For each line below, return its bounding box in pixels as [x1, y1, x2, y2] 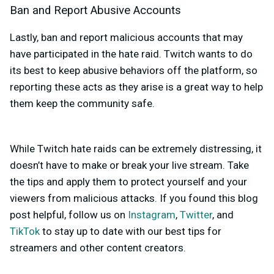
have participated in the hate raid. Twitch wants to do [10, 48, 253, 61]
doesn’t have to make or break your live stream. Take [10, 159, 249, 172]
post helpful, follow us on [10, 209, 128, 221]
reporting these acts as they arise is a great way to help [10, 81, 263, 94]
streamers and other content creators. [10, 242, 186, 254]
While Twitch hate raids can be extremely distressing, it [10, 143, 262, 155]
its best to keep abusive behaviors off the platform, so [10, 64, 257, 77]
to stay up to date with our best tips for [40, 225, 221, 238]
